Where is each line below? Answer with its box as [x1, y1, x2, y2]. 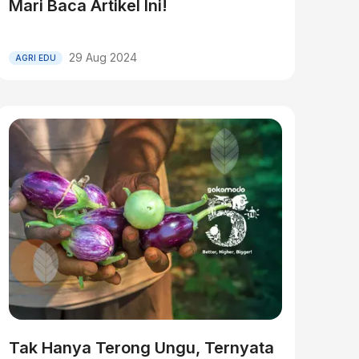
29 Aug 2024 [68, 50, 137, 64]
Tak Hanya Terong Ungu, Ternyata [8, 338, 274, 357]
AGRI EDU [14, 52, 56, 63]
